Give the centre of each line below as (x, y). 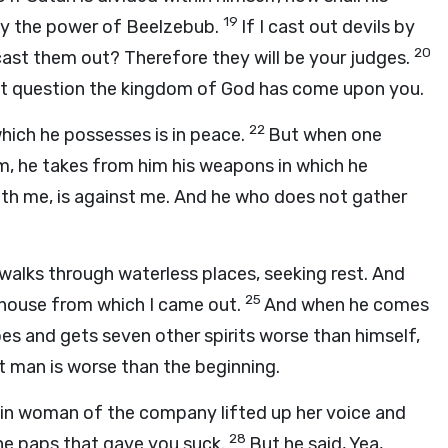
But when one (325, 135)
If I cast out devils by (328, 27)
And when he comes (346, 305)
